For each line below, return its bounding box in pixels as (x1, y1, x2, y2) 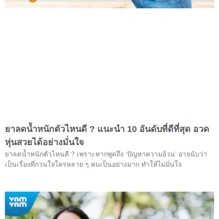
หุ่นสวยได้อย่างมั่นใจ (5, 137, 96, 147)
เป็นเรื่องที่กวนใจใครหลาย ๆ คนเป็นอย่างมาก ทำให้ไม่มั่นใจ (5, 160, 182, 168)
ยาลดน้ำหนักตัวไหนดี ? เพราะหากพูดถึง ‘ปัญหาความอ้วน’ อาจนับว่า (5, 150, 207, 158)
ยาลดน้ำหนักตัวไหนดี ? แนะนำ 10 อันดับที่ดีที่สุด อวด (5, 124, 209, 134)
